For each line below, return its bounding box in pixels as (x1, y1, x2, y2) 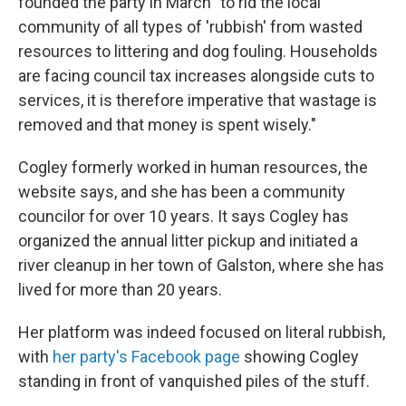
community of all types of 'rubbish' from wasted (18, 17, 362, 36)
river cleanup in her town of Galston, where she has (18, 256, 384, 275)
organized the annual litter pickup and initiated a (18, 231, 358, 250)
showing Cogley (240, 347, 359, 366)
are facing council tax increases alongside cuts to (18, 66, 374, 85)
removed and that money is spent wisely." (18, 115, 316, 134)
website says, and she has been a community (18, 182, 345, 201)
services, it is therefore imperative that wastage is (18, 91, 377, 110)
